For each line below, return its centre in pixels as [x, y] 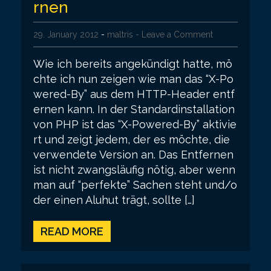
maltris [120, 34]
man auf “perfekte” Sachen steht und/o [135, 184]
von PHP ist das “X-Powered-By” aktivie [135, 124]
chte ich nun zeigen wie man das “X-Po [133, 79]
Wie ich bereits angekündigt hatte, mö [133, 64]
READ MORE [72, 231]
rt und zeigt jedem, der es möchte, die [132, 139]
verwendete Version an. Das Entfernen [133, 154]
